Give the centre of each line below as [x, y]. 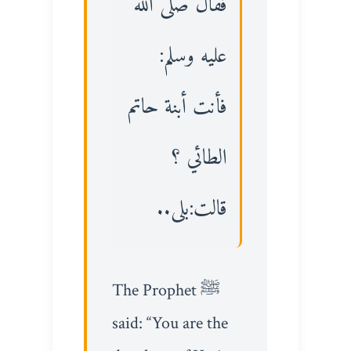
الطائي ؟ [200, 158]
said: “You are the [170, 323]
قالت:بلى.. [192, 209]
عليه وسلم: [194, 56]
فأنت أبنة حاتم [178, 107]
